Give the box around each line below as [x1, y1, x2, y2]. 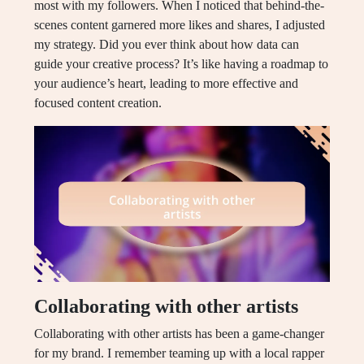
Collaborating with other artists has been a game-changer [34, 326, 324, 340]
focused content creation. [34, 96, 162, 110]
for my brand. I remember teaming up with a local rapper [34, 345, 324, 360]
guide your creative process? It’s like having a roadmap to [34, 57, 328, 71]
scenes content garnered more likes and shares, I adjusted [34, 18, 325, 32]
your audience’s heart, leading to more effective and [34, 76, 298, 91]
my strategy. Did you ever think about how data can [34, 37, 299, 52]
